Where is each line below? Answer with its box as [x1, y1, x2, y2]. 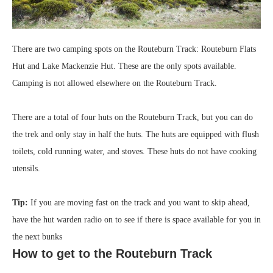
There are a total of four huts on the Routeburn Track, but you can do [12, 112, 253, 122]
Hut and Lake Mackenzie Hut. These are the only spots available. [12, 61, 236, 71]
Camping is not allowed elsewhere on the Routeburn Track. [12, 78, 219, 88]
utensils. [12, 163, 43, 173]
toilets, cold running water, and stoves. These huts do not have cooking [12, 146, 257, 156]
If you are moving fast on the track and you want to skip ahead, [28, 197, 250, 207]
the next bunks [12, 232, 62, 241]
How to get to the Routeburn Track [12, 246, 212, 260]
